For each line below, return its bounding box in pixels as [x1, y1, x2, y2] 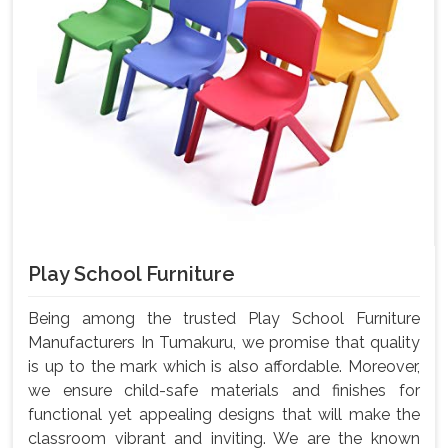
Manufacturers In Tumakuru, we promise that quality [28, 333, 420, 353]
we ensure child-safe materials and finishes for [28, 381, 420, 401]
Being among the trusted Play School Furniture [28, 309, 420, 329]
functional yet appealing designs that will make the [28, 405, 420, 425]
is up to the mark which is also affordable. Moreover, [28, 357, 420, 377]
